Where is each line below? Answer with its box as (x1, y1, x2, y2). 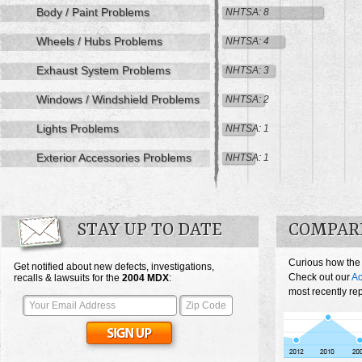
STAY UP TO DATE (77, 221, 222, 242)
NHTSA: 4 (225, 36, 269, 48)
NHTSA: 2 (225, 94, 269, 106)
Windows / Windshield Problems (36, 93, 200, 107)
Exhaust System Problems (36, 64, 170, 78)
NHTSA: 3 (225, 65, 269, 77)
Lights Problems (36, 122, 119, 136)
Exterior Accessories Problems (36, 151, 192, 165)
